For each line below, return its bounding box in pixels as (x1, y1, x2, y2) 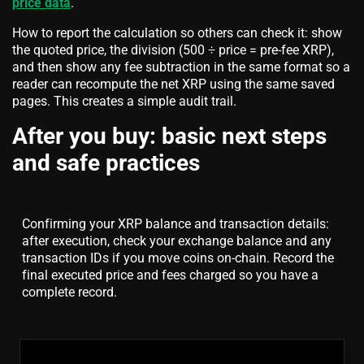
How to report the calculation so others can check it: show (12, 25, 342, 41)
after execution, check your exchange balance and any (22, 233, 331, 249)
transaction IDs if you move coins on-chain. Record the (22, 250, 334, 266)
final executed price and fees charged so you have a (22, 267, 318, 284)
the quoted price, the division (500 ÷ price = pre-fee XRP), (12, 42, 334, 58)
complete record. (22, 284, 117, 301)
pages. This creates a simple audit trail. (12, 93, 236, 110)
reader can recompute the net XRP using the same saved (12, 76, 335, 93)
